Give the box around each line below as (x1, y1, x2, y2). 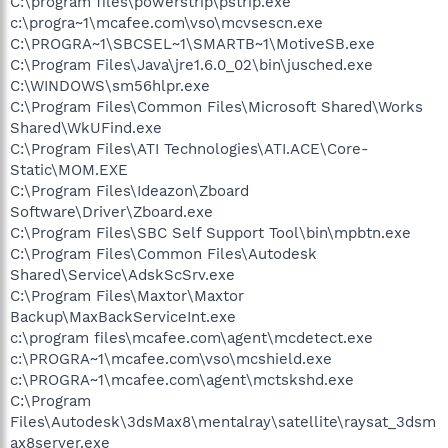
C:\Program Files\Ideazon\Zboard (10, 182, 249, 200)
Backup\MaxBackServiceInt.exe (10, 308, 236, 326)
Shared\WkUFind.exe (10, 119, 162, 137)
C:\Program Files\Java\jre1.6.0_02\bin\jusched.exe (10, 56, 373, 74)
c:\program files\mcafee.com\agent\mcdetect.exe (10, 329, 373, 347)
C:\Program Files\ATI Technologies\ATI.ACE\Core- (10, 140, 369, 158)
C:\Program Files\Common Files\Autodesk (10, 245, 317, 263)
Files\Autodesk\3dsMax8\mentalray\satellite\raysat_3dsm (10, 413, 436, 431)
